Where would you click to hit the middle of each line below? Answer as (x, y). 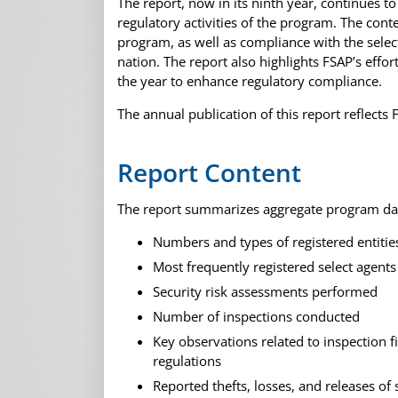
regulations (187, 360)
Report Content (209, 173)
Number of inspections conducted (256, 316)
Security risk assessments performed (265, 291)
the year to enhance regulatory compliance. (250, 80)
